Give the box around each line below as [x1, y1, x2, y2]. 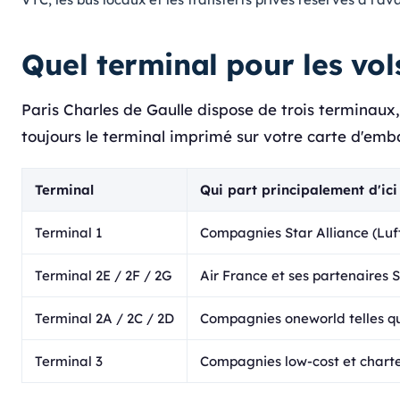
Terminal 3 [35, 353, 103, 370]
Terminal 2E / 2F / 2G [35, 267, 171, 284]
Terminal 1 [35, 224, 103, 241]
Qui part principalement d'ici [200, 181, 397, 198]
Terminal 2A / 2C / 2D [35, 310, 174, 327]
